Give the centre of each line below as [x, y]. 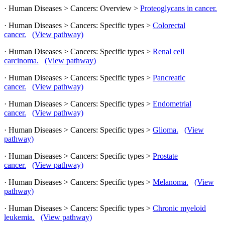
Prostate [165, 156]
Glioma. [165, 130]
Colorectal [169, 25]
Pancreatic [169, 77]
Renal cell [168, 51]
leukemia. [19, 217]
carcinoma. [21, 60]
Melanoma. [171, 182]
